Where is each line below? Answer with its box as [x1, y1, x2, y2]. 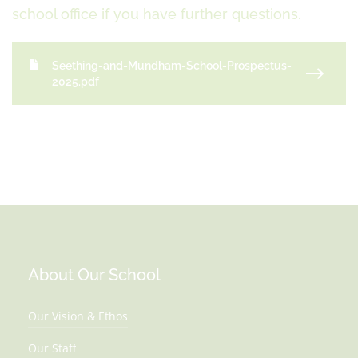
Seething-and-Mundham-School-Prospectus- [52, 59, 292, 72]
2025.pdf [52, 75, 99, 88]
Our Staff [28, 340, 76, 356]
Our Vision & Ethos [28, 308, 128, 324]
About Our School [28, 265, 161, 284]
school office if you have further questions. [12, 6, 301, 22]
